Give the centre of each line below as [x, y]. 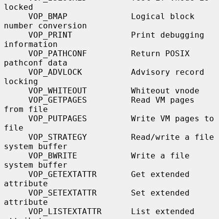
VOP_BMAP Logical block [16, 16]
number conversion [45, 25]
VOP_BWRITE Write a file [16, 155]
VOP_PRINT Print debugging [16, 35]
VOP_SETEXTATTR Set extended [16, 193]
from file [26, 109]
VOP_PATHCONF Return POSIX [16, 53]
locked [19, 7]
